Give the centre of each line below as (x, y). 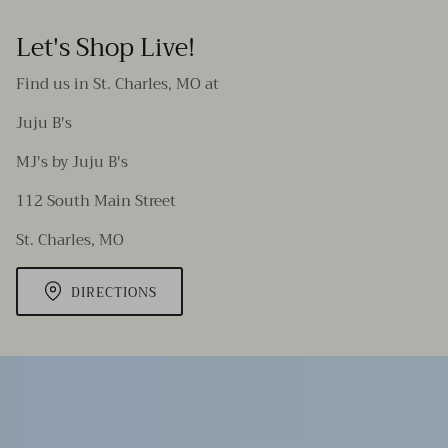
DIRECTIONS (113, 292)
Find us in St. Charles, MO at (117, 84)
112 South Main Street (96, 201)
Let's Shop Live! (105, 48)
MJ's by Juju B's (72, 162)
